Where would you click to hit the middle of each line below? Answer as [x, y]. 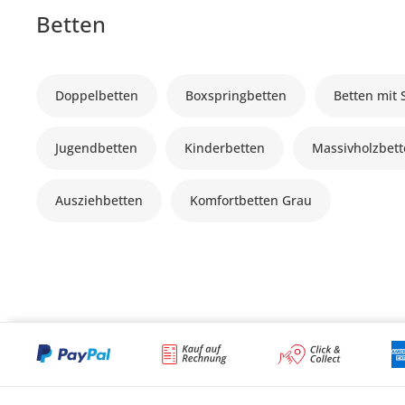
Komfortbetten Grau [251, 200]
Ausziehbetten [99, 200]
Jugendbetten [97, 148]
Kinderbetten [225, 148]
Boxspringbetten [236, 95]
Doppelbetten [97, 95]
